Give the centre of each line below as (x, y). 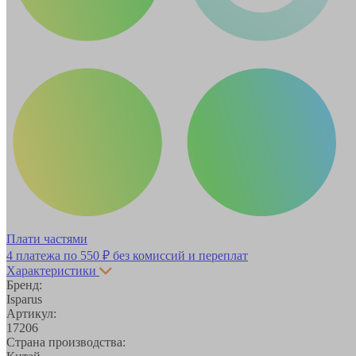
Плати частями (47, 238)
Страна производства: (66, 342)
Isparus (24, 299)
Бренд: (24, 284)
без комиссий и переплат (179, 255)
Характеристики (51, 270)
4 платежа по (43, 255)
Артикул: (31, 313)
